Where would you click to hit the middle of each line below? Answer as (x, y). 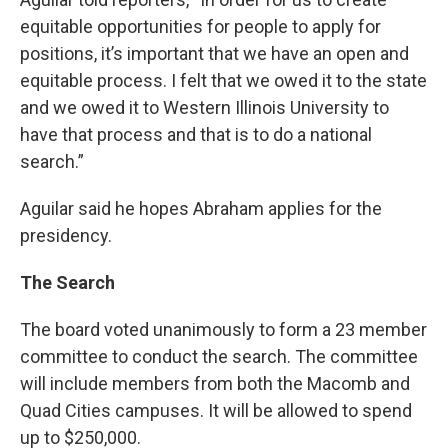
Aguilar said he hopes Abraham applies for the (201, 209)
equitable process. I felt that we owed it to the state (223, 81)
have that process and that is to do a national (196, 135)
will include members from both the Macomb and (215, 384)
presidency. (66, 236)
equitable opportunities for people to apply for (200, 27)
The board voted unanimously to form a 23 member (223, 330)
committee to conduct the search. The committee (219, 357)
